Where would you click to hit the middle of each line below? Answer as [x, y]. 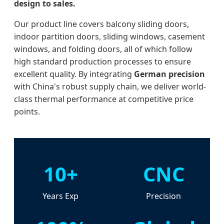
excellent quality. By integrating [74, 74]
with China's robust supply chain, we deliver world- [110, 87]
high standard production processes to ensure [102, 62]
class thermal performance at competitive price [104, 99]
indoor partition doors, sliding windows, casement [109, 37]
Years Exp [60, 196]
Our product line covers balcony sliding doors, [101, 24]
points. [27, 112]
